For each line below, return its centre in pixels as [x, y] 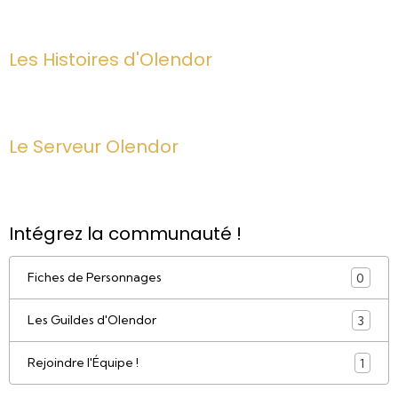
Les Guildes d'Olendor [92, 320]
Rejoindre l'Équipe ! [83, 362]
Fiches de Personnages [95, 277]
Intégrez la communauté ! [125, 234]
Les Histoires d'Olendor [111, 60]
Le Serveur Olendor [94, 147]
